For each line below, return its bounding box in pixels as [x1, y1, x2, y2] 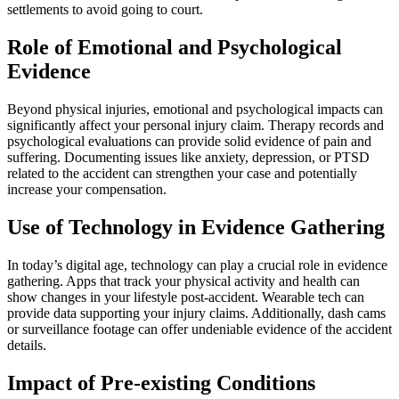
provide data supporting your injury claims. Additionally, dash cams [7, 305, 386, 321]
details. [7, 337, 46, 353]
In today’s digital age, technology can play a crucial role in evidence [7, 256, 387, 273]
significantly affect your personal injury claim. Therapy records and [7, 117, 384, 133]
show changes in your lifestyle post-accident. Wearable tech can [7, 289, 364, 305]
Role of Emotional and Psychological [7, 35, 342, 59]
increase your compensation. [7, 181, 167, 197]
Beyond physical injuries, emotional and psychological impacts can [7, 101, 383, 117]
